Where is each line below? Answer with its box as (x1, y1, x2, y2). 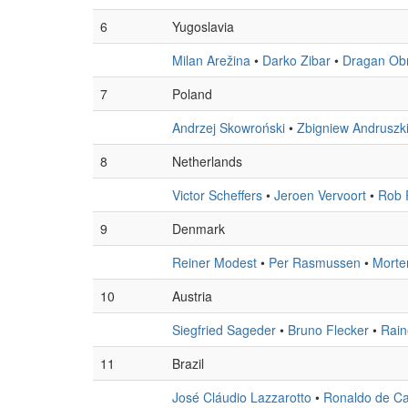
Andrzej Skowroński (172, 118, 285, 137)
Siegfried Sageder (172, 321, 276, 339)
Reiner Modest (172, 253, 257, 271)
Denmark (172, 219, 225, 238)
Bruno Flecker (288, 321, 369, 339)
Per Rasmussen (269, 253, 361, 271)
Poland (172, 85, 212, 103)
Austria (172, 287, 212, 305)
